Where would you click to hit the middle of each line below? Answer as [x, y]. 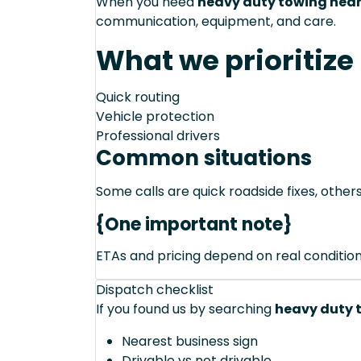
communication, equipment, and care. [216, 22]
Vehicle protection [155, 117]
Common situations [204, 158]
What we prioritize [225, 61]
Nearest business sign [190, 342]
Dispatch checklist [155, 290]
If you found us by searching [185, 309]
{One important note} [194, 225]
